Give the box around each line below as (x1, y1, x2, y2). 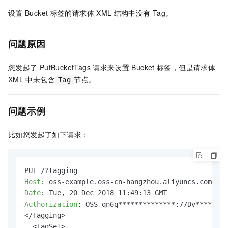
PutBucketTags (39, 62, 91, 73)
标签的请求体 (50, 8, 94, 18)
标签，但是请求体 (156, 62, 216, 73)
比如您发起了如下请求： (8, 129, 89, 140)
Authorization (24, 200, 77, 209)
